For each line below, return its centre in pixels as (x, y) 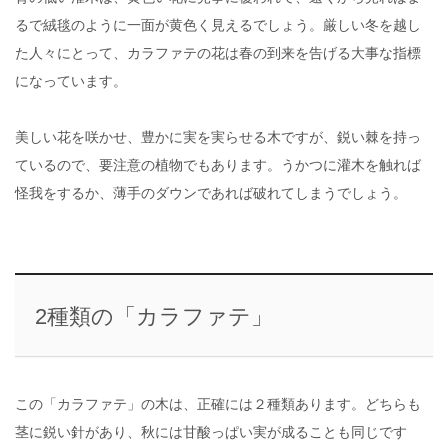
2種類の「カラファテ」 (153, 317)
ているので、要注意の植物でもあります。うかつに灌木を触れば (218, 164)
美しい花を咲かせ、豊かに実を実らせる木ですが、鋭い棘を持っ (218, 136)
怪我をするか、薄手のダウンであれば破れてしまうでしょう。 (211, 192)
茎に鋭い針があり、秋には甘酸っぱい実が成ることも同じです (211, 432)
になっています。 (71, 80)
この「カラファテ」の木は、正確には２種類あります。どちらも (218, 404)
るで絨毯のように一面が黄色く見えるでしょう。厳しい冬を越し (218, 24)
